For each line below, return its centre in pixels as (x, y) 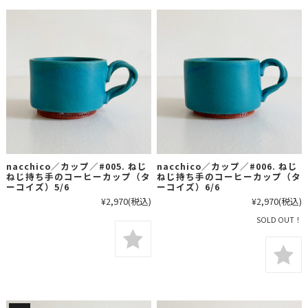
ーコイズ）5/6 (37, 187)
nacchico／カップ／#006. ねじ (228, 166)
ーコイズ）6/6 (189, 187)
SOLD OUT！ (279, 220)
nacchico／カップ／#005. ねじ (76, 166)
